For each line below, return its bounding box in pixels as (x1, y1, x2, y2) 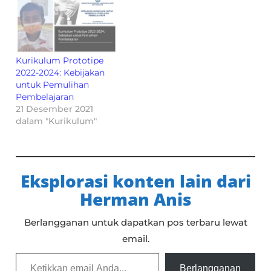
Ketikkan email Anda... (15, 246, 50, 258)
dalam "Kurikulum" (16, 116, 97, 127)
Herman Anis (80, 188, 191, 211)
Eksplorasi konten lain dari (20, 169, 251, 193)
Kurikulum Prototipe (16, 55, 104, 67)
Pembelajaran (16, 91, 74, 103)
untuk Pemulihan (16, 79, 90, 91)
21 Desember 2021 (16, 103, 94, 115)
